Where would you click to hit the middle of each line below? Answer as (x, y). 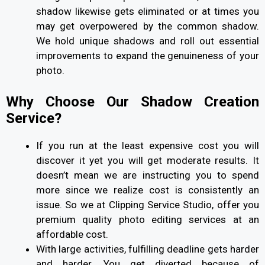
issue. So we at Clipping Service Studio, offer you (148, 204)
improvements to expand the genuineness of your (148, 56)
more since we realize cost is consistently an (148, 190)
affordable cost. (73, 234)
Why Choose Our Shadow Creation (132, 101)
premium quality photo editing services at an (148, 219)
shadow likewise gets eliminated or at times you (148, 12)
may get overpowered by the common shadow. (148, 26)
